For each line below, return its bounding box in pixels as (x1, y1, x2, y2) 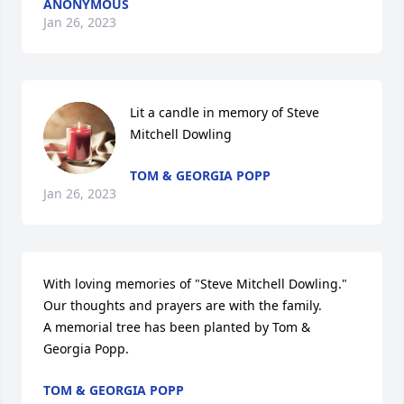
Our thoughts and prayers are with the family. (43, 297, 322, 314)
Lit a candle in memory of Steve (130, 104, 319, 121)
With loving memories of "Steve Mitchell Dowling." (43, 275, 347, 292)
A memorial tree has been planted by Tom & (43, 318, 310, 335)
